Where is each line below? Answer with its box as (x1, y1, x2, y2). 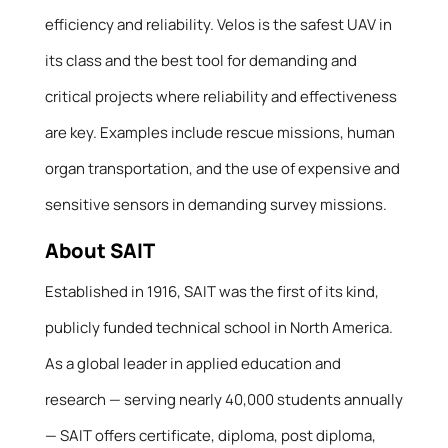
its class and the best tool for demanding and (44, 50, 357, 72)
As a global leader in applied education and (44, 353, 341, 375)
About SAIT (44, 237, 155, 265)
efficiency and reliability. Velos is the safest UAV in (44, 14, 392, 36)
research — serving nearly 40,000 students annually (44, 389, 403, 411)
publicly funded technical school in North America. (44, 317, 393, 339)
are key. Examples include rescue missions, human (44, 122, 395, 144)
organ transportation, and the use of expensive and (44, 158, 400, 180)
